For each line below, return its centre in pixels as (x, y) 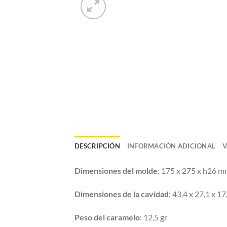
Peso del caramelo (107, 217)
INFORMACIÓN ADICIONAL (171, 146)
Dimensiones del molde (116, 171)
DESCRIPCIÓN (97, 146)
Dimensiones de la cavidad (122, 194)
